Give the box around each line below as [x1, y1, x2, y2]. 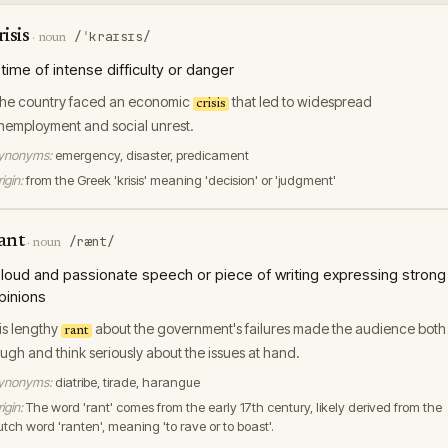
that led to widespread [229, 93, 372, 110]
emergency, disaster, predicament [55, 147, 249, 163]
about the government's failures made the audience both [92, 320, 446, 337]
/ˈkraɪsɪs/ [74, 28, 151, 45]
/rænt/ [68, 233, 115, 250]
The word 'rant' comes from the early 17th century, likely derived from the [26, 399, 442, 415]
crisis [196, 97, 226, 111]
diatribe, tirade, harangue [55, 374, 200, 390]
